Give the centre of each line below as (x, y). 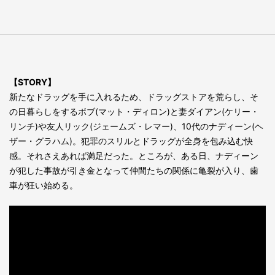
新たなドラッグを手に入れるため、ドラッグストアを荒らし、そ (134, 97)
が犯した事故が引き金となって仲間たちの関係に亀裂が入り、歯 (134, 171)
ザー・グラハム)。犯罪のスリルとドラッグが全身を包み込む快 (131, 141)
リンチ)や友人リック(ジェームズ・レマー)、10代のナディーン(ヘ (136, 126)
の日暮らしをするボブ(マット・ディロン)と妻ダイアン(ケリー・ (134, 112)
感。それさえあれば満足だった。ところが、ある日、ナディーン (134, 156)
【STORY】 (33, 82)
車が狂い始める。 (44, 185)
